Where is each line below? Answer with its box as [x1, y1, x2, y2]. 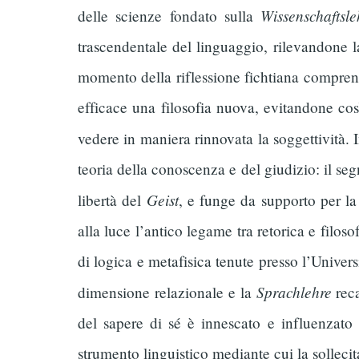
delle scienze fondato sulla [78, 6, 261, 26]
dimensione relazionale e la [78, 282, 256, 303]
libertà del [78, 190, 147, 211]
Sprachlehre [256, 281, 332, 303]
